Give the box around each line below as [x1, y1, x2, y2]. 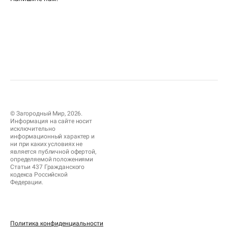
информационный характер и [10, 133, 95, 140]
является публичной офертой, [10, 148, 96, 156]
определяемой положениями [10, 156, 94, 163]
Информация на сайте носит [10, 118, 92, 125]
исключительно [10, 125, 55, 133]
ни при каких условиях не [10, 140, 83, 148]
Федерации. [10, 179, 43, 186]
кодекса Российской [10, 171, 68, 179]
